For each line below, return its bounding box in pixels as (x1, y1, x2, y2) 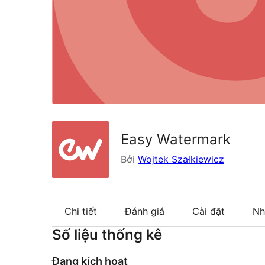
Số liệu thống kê (52, 226, 162, 244)
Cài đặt (192, 205, 225, 217)
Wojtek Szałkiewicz (138, 153, 224, 165)
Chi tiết (64, 205, 97, 217)
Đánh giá (125, 205, 164, 217)
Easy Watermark (121, 130, 231, 148)
